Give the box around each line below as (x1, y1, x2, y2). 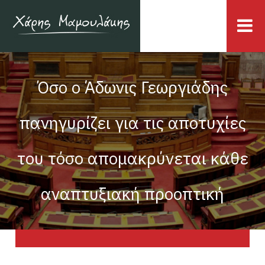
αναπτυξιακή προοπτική (41, 183, 224, 205)
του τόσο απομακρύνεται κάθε (17, 147, 248, 169)
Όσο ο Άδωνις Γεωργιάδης (37, 76, 228, 98)
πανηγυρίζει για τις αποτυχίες (19, 112, 246, 134)
